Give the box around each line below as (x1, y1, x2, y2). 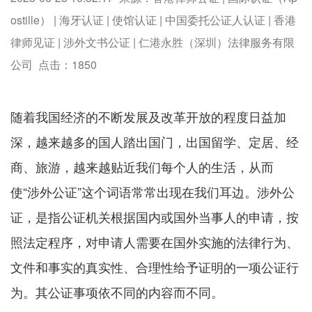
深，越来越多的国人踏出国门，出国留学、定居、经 (10, 132, 299, 151)
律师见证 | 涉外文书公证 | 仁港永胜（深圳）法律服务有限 (10, 34, 295, 51)
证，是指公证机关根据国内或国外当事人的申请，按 (10, 208, 299, 226)
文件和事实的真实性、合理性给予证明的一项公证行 (10, 258, 299, 276)
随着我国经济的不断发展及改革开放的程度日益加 (10, 107, 286, 126)
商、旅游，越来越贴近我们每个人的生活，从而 (10, 157, 274, 176)
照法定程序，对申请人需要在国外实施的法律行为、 (10, 233, 299, 251)
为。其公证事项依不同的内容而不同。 (10, 283, 224, 302)
